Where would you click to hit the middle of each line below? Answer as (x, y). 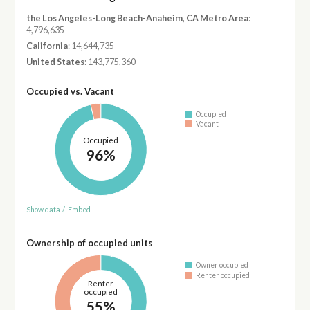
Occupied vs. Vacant (70, 92)
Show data (43, 209)
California (47, 46)
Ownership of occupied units (89, 243)
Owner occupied (222, 265)
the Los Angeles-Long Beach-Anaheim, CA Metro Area (137, 18)
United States (55, 62)
